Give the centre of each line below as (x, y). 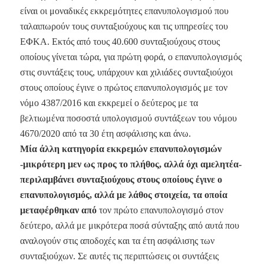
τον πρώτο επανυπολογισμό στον (160, 210)
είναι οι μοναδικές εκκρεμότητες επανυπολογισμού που (124, 11)
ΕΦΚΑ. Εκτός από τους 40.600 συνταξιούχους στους (120, 41)
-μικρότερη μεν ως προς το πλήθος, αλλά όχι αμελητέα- (131, 164)
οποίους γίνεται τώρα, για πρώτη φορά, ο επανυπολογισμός (131, 57)
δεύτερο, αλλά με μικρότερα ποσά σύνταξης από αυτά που (129, 225)
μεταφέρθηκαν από (58, 210)
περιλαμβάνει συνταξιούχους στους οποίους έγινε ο (121, 179)
